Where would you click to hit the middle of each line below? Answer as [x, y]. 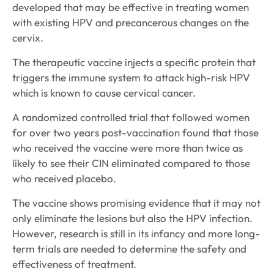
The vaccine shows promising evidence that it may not [136, 203]
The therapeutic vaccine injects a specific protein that [134, 62]
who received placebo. [64, 179]
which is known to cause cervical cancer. [104, 93]
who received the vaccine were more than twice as [128, 148]
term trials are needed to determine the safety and [129, 249]
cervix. [28, 38]
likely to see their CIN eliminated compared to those [131, 163]
